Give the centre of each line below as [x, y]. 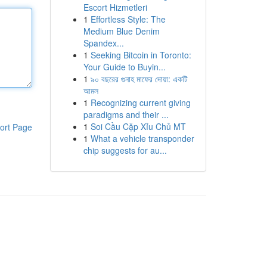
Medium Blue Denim [121, 31]
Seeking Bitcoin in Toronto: [141, 55]
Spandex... [103, 43]
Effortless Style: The [128, 19]
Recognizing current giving [140, 103]
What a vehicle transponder [142, 138]
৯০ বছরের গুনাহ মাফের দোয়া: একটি [139, 79]
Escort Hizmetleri [115, 7]
